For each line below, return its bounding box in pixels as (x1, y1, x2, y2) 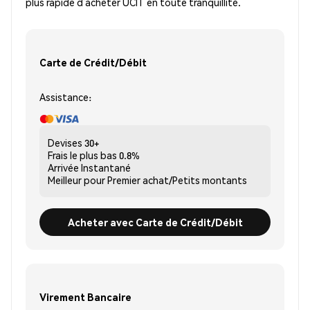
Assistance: (39, 91, 91, 104)
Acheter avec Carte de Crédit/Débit (67, 215, 243, 228)
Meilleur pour (48, 174, 105, 187)
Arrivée (48, 161, 79, 174)
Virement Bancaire (39, 290, 131, 303)
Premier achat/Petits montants (107, 174, 247, 187)
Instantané (81, 161, 131, 174)
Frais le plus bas (48, 149, 117, 162)
